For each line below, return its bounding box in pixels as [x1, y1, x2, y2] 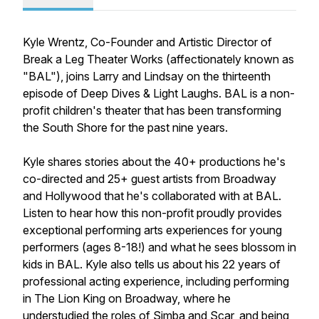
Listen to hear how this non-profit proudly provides [23, 206, 282, 220]
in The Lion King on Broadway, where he [23, 291, 231, 305]
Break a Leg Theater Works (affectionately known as [23, 52, 294, 66]
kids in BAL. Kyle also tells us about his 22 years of [23, 257, 281, 271]
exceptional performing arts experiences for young [23, 223, 282, 237]
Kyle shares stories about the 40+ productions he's [23, 155, 286, 169]
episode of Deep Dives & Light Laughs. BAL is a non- [23, 86, 295, 100]
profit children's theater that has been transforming [23, 103, 281, 117]
